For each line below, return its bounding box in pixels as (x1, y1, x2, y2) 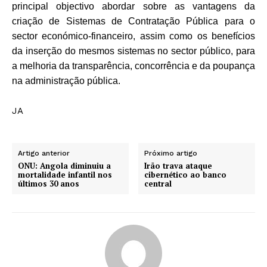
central (144, 178, 172, 189)
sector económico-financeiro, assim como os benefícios (12, 30, 255, 41)
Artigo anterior (18, 148, 70, 157)
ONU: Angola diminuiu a (18, 160, 111, 171)
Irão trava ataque (144, 160, 213, 171)
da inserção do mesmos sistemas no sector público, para (12, 45, 255, 56)
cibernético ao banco (144, 169, 227, 180)
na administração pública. (12, 75, 120, 86)
